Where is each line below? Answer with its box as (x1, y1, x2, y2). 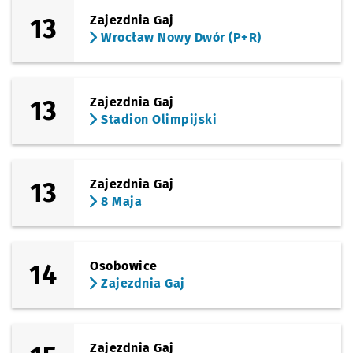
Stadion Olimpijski (97, 112, 217, 127)
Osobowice (90, 258, 158, 273)
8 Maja (97, 194, 143, 209)
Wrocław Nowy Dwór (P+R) (97, 30, 262, 45)
